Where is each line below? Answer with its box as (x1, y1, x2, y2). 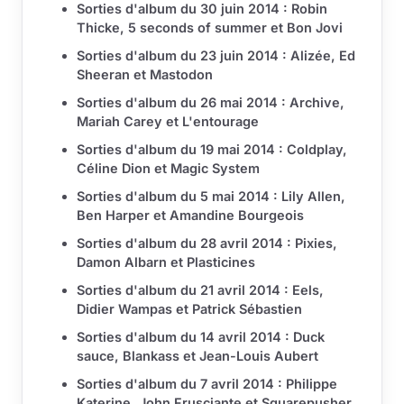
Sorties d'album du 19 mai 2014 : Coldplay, (77, 142, 347, 158)
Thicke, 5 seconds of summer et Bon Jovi (77, 20, 343, 36)
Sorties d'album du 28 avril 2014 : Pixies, (77, 235, 337, 252)
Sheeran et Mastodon (77, 67, 213, 83)
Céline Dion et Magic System (77, 161, 260, 177)
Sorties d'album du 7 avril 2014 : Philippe (77, 376, 337, 392)
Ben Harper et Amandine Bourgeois (77, 207, 304, 224)
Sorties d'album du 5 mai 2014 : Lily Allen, (77, 188, 345, 205)
